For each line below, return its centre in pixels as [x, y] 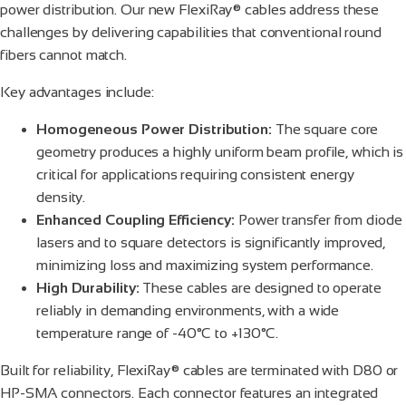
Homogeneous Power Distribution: [154, 129]
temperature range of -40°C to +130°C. [158, 333]
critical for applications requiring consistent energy [195, 174]
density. [61, 197]
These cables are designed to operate [260, 287]
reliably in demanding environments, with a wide [188, 310]
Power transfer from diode [319, 219]
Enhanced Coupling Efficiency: [136, 219]
